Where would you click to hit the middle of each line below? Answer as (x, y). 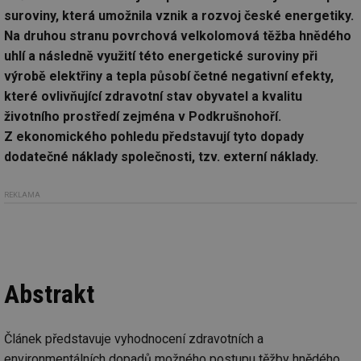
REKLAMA (22, 195)
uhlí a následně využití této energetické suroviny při (161, 56)
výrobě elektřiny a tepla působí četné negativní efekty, (169, 77)
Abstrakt (49, 294)
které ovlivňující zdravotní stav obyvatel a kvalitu (153, 97)
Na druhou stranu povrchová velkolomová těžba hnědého (178, 36)
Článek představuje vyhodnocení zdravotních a (134, 338)
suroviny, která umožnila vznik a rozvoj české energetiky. (179, 16)
